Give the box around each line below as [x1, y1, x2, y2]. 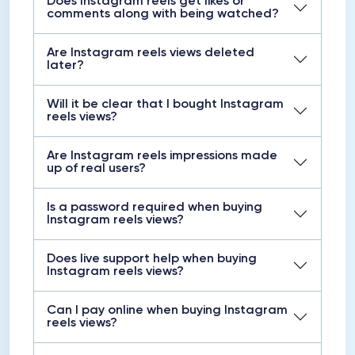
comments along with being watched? [47, 8, 279, 21]
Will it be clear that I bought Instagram [47, 98, 284, 111]
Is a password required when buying [47, 201, 262, 214]
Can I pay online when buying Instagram [47, 304, 288, 317]
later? [47, 59, 84, 72]
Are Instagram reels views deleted [47, 47, 254, 59]
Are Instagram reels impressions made [47, 150, 277, 162]
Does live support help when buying [47, 253, 257, 265]
